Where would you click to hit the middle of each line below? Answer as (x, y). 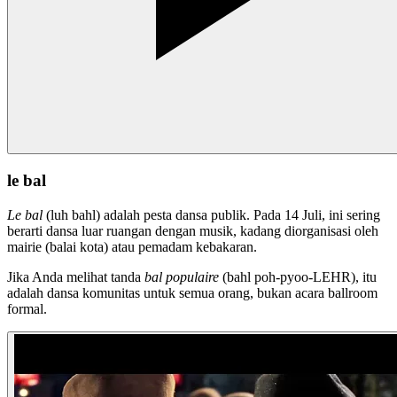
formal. (27, 308)
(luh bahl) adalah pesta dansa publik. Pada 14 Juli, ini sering (211, 214)
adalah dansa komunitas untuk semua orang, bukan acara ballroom (192, 292)
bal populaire (182, 276)
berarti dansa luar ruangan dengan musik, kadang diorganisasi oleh (193, 230)
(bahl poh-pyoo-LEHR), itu (298, 276)
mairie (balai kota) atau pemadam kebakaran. (132, 246)
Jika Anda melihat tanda (76, 276)
